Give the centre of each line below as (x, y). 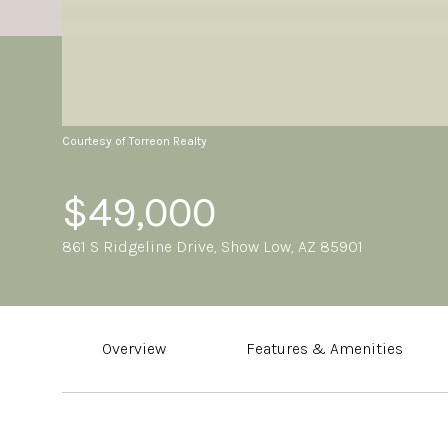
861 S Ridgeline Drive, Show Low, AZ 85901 (212, 246)
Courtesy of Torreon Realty (134, 141)
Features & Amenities (324, 348)
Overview (134, 348)
